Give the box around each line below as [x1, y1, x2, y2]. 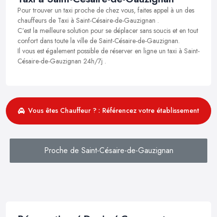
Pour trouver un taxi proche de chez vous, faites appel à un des [17, 5, 194, 15]
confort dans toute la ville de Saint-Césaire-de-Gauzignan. [17, 35, 180, 46]
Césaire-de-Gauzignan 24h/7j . [17, 56, 106, 66]
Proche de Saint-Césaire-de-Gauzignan [44, 144, 173, 156]
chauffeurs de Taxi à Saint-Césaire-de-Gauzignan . [17, 15, 159, 25]
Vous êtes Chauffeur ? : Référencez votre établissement [28, 106, 199, 116]
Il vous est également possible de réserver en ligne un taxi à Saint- [17, 46, 200, 56]
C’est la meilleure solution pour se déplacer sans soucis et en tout [17, 25, 198, 35]
